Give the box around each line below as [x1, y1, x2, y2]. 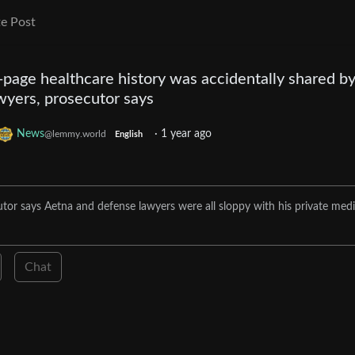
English [114, 131, 143, 139]
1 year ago [160, 128, 212, 140]
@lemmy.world [44, 129, 106, 139]
